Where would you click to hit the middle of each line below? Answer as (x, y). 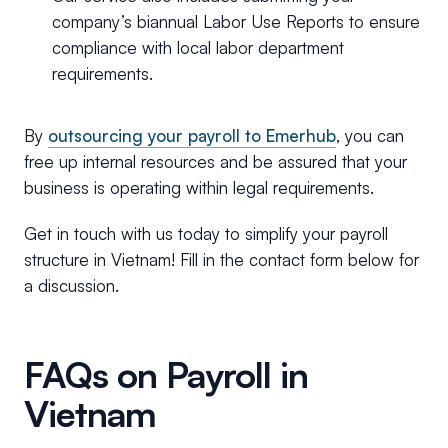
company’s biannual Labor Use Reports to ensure (236, 22)
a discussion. (71, 286)
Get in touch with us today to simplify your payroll (206, 234)
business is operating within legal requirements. (201, 188)
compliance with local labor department (198, 48)
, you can (370, 136)
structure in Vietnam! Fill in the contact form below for (221, 260)
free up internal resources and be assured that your (215, 162)
